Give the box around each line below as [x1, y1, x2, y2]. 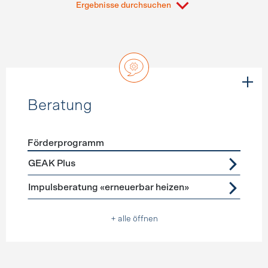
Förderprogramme [26, 153, 106, 163]
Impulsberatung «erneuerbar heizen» [28, 182, 189, 192]
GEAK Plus [28, 159, 75, 168]
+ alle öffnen [110, 215, 158, 223]
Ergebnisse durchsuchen [76, 1, 172, 10]
